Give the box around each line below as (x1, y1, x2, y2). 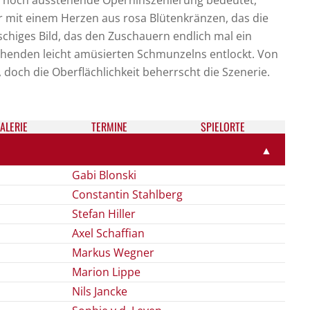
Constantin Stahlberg (72, 187, 183, 202)
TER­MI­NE (91, 118, 127, 135)
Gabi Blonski (72, 167, 136, 183)
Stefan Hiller (72, 206, 136, 221)
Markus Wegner (72, 245, 154, 260)
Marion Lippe (72, 264, 140, 280)
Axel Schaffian (72, 226, 145, 241)
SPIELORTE (200, 118, 245, 135)
